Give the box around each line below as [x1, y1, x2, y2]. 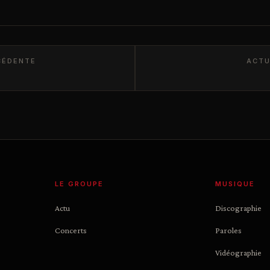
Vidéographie [215, 248, 262, 257]
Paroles [215, 225, 242, 235]
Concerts [55, 225, 87, 235]
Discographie [215, 203, 262, 213]
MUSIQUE [215, 180, 255, 188]
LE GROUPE [55, 180, 104, 188]
